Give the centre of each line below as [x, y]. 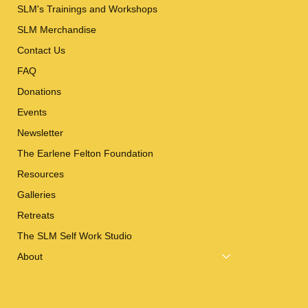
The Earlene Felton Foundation [85, 153]
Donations [39, 91]
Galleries [36, 194]
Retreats [35, 215]
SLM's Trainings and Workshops [87, 9]
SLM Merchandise [56, 29]
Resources [40, 174]
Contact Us [41, 50]
